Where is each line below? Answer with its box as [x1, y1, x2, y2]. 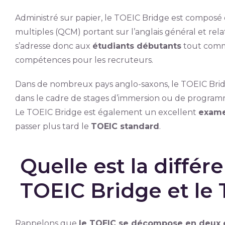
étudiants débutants [92, 41, 181, 51]
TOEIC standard [90, 122, 159, 131]
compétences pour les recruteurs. [15, 55, 153, 65]
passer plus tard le [15, 122, 91, 131]
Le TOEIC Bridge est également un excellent [15, 107, 198, 117]
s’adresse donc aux [15, 41, 92, 51]
